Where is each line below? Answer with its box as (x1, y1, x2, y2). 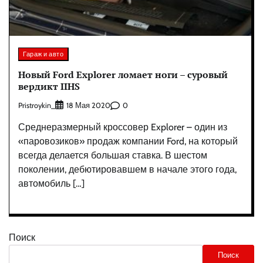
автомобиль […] (18, 178, 85, 190)
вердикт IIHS (18, 79, 80, 93)
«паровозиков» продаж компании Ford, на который (18, 136, 238, 147)
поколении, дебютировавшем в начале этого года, (18, 164, 237, 176)
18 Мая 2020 (66, 101, 110, 110)
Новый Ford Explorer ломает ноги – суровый (18, 68, 228, 81)
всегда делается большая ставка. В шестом (18, 150, 207, 161)
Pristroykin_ (18, 100, 55, 110)
